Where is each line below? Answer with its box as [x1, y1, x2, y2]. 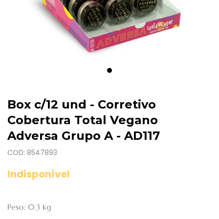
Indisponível [7, 167, 70, 181]
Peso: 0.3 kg [7, 202, 51, 212]
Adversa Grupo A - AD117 [7, 129, 160, 143]
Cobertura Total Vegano [7, 113, 158, 127]
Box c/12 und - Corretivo [7, 97, 156, 111]
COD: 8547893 [7, 148, 57, 157]
